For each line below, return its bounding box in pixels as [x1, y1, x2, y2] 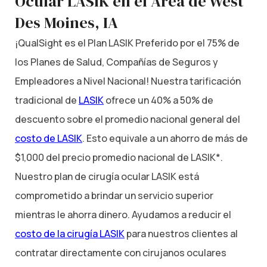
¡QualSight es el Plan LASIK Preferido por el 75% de [15, 36, 240, 49]
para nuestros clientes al [125, 226, 238, 240]
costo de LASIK [15, 131, 82, 145]
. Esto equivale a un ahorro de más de [82, 131, 248, 145]
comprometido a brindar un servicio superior [15, 188, 213, 202]
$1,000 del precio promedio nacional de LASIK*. [15, 150, 223, 164]
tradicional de [15, 93, 79, 107]
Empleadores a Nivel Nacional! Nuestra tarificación [15, 74, 241, 88]
